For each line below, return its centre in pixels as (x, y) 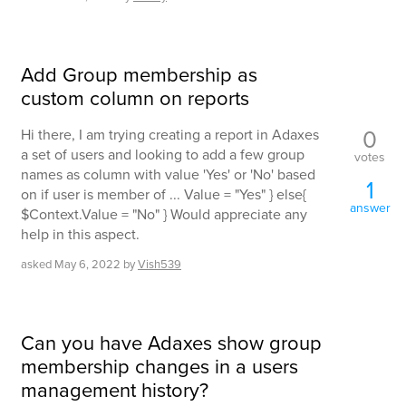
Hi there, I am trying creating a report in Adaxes (170, 135)
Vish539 (159, 265)
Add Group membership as (139, 75)
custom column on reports (135, 98)
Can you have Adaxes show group (171, 343)
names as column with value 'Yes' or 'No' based (168, 174)
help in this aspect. (80, 234)
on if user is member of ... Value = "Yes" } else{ (164, 194)
